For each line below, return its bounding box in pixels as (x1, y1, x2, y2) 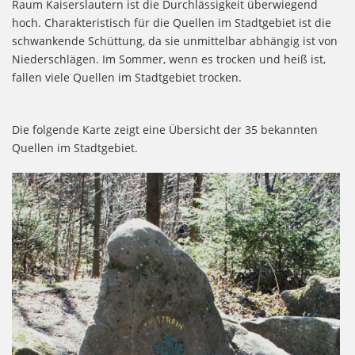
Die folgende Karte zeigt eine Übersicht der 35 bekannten (12, 121, 318, 137)
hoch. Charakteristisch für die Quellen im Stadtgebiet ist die (12, 14, 331, 30)
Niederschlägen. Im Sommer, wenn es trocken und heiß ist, (12, 51, 326, 67)
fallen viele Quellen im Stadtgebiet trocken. (12, 69, 242, 85)
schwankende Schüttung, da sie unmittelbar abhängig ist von (12, 32, 338, 48)
